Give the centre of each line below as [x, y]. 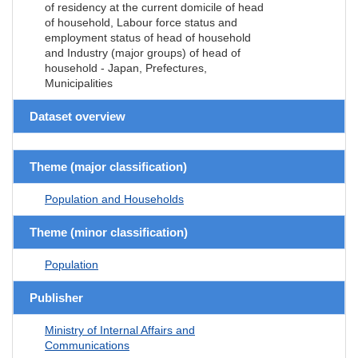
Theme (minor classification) [109, 232]
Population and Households [114, 199]
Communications [87, 345]
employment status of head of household [148, 37]
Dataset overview [78, 116]
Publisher [56, 297]
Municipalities [79, 83]
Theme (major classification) [108, 166]
